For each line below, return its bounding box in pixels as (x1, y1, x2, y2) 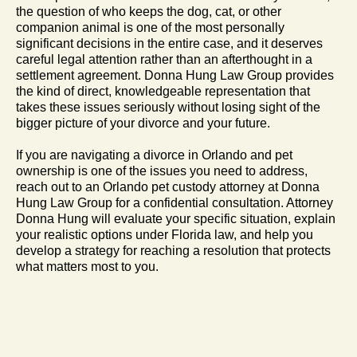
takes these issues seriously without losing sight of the (16, 100, 320, 114)
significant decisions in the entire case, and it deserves (16, 36, 323, 50)
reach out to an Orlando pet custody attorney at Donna (16, 179, 320, 194)
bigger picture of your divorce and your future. (16, 116, 270, 130)
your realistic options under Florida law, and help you (16, 227, 313, 241)
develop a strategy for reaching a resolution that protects (16, 243, 331, 257)
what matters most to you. (16, 259, 159, 273)
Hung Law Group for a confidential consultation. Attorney (16, 195, 333, 210)
